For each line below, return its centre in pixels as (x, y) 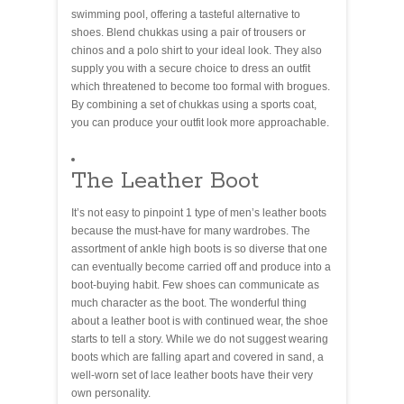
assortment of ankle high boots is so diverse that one (199, 248)
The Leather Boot (165, 181)
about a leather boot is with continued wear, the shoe (200, 321)
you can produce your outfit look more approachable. (200, 122)
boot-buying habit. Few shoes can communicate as (195, 285)
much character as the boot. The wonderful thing (189, 303)
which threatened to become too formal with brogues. (201, 86)
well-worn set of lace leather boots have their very (192, 375)
